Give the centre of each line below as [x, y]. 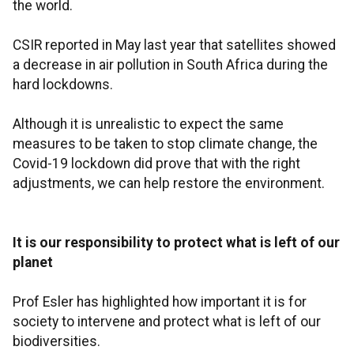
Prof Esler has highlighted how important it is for [160, 302]
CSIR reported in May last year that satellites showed [174, 45]
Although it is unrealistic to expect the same [148, 124]
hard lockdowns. [63, 85]
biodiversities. [56, 342]
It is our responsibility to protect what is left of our [176, 243]
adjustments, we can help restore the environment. [169, 184]
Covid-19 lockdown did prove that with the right [156, 164]
